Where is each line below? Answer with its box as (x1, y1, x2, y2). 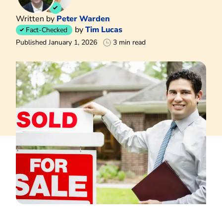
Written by (16, 13, 56, 24)
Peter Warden (56, 13, 110, 24)
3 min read (113, 37, 146, 47)
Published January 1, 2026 (16, 37, 97, 47)
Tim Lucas (85, 24, 122, 35)
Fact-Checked (26, 25, 67, 35)
